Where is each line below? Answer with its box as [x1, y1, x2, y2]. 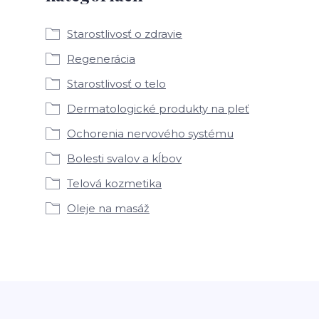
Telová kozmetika [67, 177, 162, 190]
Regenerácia [67, 52, 135, 66]
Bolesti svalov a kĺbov [67, 152, 182, 165]
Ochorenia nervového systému [67, 127, 234, 140]
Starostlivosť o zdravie [67, 27, 182, 41]
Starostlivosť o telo [67, 77, 166, 90]
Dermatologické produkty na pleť [67, 102, 249, 115]
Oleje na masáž [67, 202, 150, 215]
